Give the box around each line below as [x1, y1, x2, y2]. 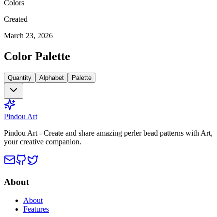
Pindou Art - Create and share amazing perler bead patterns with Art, [4, 128, 213, 137]
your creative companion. [4, 137, 81, 146]
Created [4, 15, 28, 24]
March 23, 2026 [4, 31, 53, 40]
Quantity [8, 74, 31, 81]
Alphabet [39, 74, 64, 81]
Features [23, 205, 49, 214]
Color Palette [4, 49, 70, 62]
